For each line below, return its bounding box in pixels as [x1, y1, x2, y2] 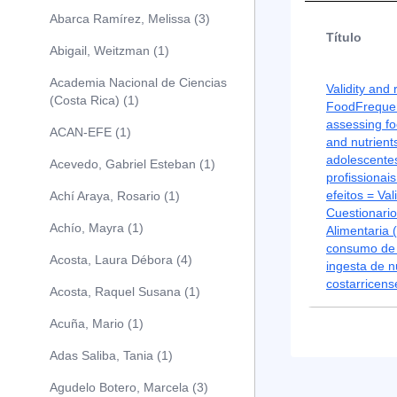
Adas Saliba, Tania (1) [50, 348, 173, 362]
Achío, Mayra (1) [50, 221, 144, 235]
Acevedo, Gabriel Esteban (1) [50, 157, 215, 171]
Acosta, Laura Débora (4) [50, 253, 192, 267]
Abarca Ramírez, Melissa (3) [50, 12, 210, 26]
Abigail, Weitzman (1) [50, 43, 169, 58]
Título [326, 30, 362, 44]
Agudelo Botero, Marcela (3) [50, 380, 208, 394]
